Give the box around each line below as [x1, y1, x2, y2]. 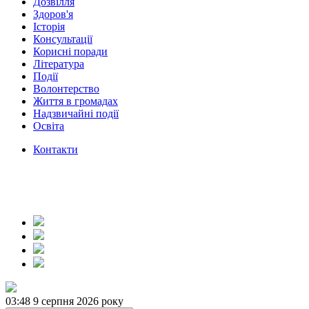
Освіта [33, 120, 64, 132]
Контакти [33, 143, 78, 155]
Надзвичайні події [33, 108, 119, 119]
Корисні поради [33, 46, 108, 57]
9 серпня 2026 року [33, 295, 123, 307]
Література [33, 58, 84, 70]
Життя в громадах [33, 95, 118, 107]
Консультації [33, 33, 92, 45]
